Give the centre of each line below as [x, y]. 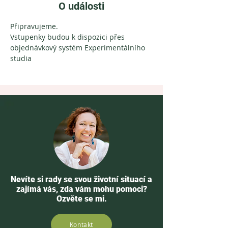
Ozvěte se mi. [81, 199]
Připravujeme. [35, 26]
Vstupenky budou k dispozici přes [68, 37]
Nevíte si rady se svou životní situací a [81, 180]
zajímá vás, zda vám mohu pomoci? [81, 189]
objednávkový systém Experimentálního [79, 48]
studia [21, 59]
